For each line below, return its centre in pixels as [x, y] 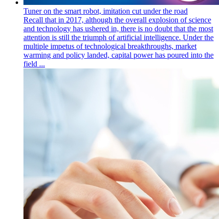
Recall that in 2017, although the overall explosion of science [117, 20]
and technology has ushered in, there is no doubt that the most [118, 29]
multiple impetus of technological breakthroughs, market [110, 46]
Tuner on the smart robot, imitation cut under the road [106, 11]
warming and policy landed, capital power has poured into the [119, 55]
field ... [34, 64]
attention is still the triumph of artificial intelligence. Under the [119, 37]
